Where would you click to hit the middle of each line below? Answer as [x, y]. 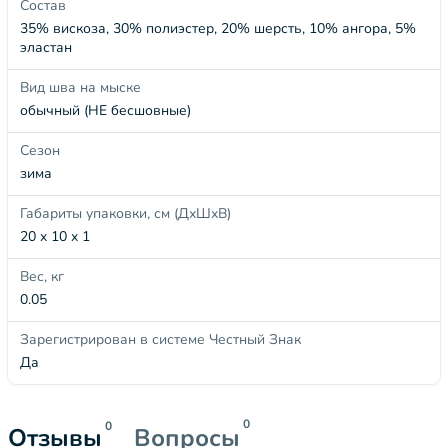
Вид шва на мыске [80, 87]
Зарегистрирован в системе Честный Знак [160, 339]
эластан [46, 47]
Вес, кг [42, 276]
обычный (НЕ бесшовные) [105, 110]
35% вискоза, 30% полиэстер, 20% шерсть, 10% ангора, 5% [218, 28]
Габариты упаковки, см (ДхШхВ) [125, 213]
